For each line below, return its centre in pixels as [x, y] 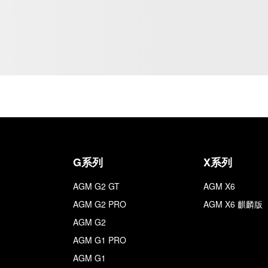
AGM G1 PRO [100, 240]
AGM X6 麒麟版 [233, 204]
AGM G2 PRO [100, 204]
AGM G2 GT [96, 186]
